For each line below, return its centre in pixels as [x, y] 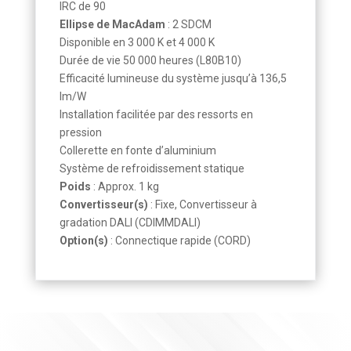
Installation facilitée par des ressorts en [156, 115]
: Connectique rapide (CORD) [179, 241]
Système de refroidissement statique [152, 169]
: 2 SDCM [188, 25]
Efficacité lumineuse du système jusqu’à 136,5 [173, 79]
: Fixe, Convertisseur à [202, 205]
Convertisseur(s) [103, 205]
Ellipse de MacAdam [112, 25]
